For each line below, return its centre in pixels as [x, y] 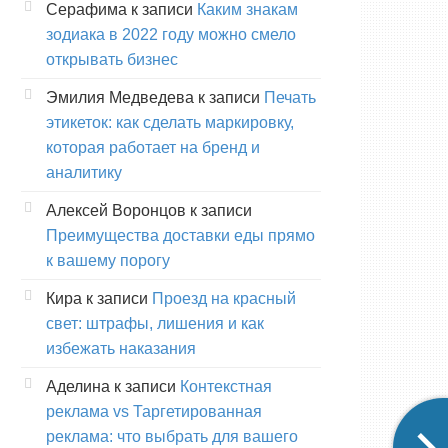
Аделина [78, 386]
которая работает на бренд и [153, 147]
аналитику [84, 172]
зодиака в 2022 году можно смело [171, 34]
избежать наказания [121, 348]
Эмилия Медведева [120, 97]
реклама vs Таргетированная [154, 411]
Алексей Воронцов [116, 210]
